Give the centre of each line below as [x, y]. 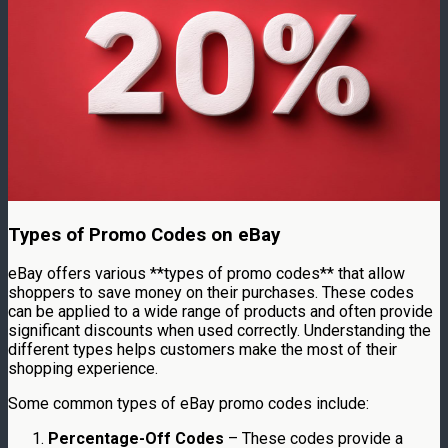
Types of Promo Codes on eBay [144, 234]
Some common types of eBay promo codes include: [188, 404]
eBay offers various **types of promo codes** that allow [206, 274]
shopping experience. [83, 369]
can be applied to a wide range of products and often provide [220, 312]
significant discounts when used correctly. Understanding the [219, 331]
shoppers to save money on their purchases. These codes [211, 293]
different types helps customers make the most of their [202, 350]
